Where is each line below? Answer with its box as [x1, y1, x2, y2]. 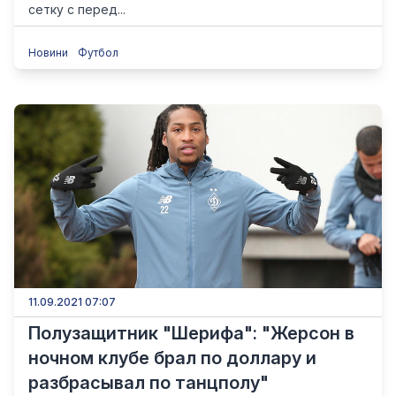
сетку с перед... [28, 2, 126, 17]
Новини [28, 46, 71, 59]
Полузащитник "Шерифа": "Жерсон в [28, 323, 354, 344]
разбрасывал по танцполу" [28, 372, 269, 393]
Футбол [78, 46, 118, 59]
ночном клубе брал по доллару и [28, 347, 316, 369]
